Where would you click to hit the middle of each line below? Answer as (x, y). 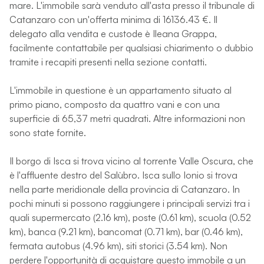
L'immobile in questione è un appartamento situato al (121, 90)
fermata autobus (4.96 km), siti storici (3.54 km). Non (118, 245)
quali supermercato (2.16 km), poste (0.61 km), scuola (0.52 (130, 217)
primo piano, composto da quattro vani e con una (115, 104)
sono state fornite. (48, 132)
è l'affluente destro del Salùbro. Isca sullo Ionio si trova (123, 175)
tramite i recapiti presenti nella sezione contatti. (108, 62)
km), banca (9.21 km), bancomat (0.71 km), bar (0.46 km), (126, 231)
